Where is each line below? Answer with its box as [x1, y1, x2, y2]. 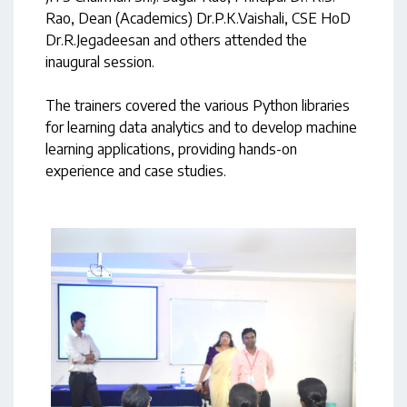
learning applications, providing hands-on [45, 140, 297, 159]
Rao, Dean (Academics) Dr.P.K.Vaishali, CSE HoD [45, 9, 351, 28]
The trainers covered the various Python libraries [45, 96, 350, 115]
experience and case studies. [45, 162, 226, 181]
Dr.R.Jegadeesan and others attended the [45, 31, 307, 50]
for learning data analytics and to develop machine [45, 118, 357, 137]
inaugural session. [45, 53, 154, 72]
